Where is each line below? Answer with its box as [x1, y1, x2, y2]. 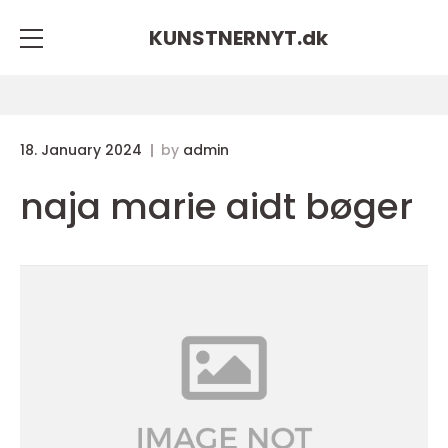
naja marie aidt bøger [20, 181, 413, 232]
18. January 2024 [20, 140, 146, 160]
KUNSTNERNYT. [148, 23, 302, 52]
